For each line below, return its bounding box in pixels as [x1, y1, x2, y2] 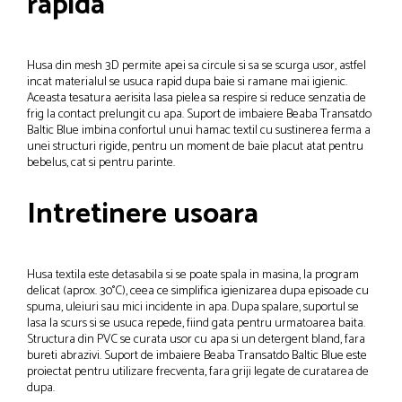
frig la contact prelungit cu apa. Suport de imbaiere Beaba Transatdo [27, 103, 371, 125]
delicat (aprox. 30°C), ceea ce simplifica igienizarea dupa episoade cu [27, 280, 369, 301]
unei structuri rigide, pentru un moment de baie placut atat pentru [27, 135, 363, 157]
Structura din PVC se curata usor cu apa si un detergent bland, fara [27, 328, 365, 350]
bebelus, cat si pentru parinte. [27, 152, 175, 173]
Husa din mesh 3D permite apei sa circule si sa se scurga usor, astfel [27, 55, 366, 76]
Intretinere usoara [27, 190, 258, 238]
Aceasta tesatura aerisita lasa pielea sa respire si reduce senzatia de [27, 87, 366, 109]
